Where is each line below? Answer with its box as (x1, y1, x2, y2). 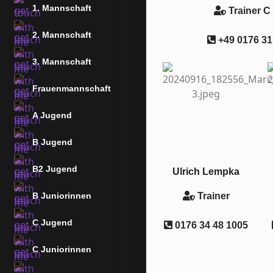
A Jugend (32, 110, 72, 120)
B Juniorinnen (32, 191, 91, 200)
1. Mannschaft (32, 3, 91, 13)
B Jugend (32, 137, 73, 147)
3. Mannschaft (32, 57, 91, 66)
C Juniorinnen (32, 244, 91, 254)
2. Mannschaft (32, 30, 91, 40)
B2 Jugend (32, 164, 77, 174)
